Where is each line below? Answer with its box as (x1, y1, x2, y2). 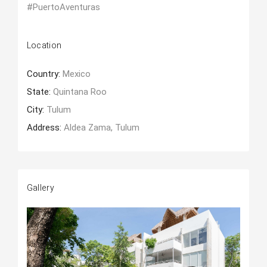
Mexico (62, 69, 91, 79)
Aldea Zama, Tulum (63, 122, 139, 133)
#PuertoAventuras (26, 2, 100, 13)
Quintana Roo (52, 86, 107, 97)
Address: (26, 122, 64, 133)
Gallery (26, 182, 54, 194)
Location (26, 39, 62, 52)
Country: (26, 69, 63, 79)
